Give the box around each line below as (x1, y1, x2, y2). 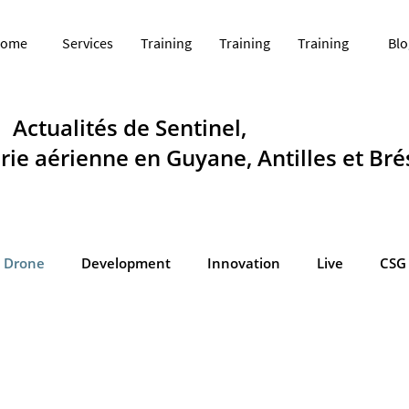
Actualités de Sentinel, (12, 112, 246, 142)
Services (62, 34, 113, 52)
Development (81, 254, 171, 272)
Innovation (207, 254, 280, 272)
